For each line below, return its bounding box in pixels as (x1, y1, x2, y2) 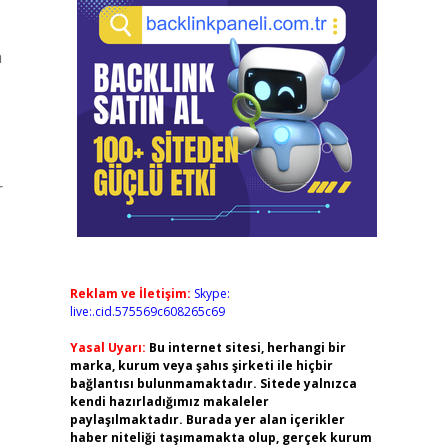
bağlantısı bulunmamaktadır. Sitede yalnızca (69, 375, 357, 392)
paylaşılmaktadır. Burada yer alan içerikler (69, 411, 345, 428)
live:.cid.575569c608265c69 (69, 303, 225, 320)
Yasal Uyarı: (69, 339, 146, 356)
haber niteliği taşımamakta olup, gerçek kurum (69, 429, 372, 446)
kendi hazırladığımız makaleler (69, 393, 269, 410)
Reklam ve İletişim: (69, 285, 191, 302)
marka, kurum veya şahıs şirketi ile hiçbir (69, 357, 333, 374)
